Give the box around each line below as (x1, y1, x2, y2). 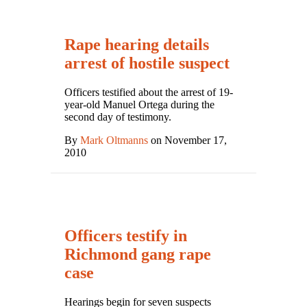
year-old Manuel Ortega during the (64, 98, 214, 110)
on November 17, (148, 134, 227, 146)
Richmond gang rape (64, 245, 211, 263)
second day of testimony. (64, 110, 171, 123)
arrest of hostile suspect (64, 53, 230, 72)
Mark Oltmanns (80, 134, 148, 146)
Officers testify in (64, 226, 187, 245)
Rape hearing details (64, 35, 209, 53)
